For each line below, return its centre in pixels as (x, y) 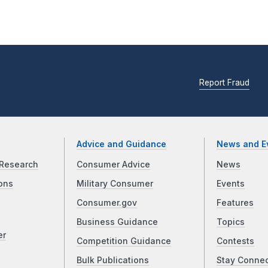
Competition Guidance (124, 241)
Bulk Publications (113, 261)
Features (235, 203)
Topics (230, 222)
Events (230, 184)
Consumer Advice (114, 165)
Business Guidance (118, 222)
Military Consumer (115, 184)
